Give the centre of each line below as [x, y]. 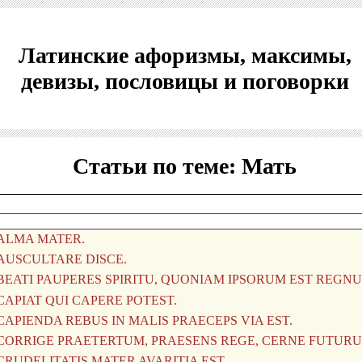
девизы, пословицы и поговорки [185, 81]
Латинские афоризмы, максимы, [185, 55]
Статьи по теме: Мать [185, 166]
